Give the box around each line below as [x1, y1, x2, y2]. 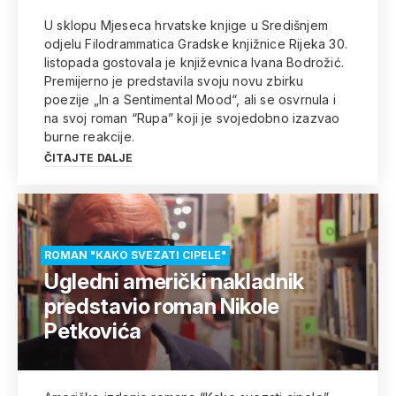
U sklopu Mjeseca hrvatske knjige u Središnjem [44, 18, 328, 33]
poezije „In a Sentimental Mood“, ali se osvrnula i [44, 92, 337, 107]
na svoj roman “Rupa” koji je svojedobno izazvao [44, 110, 340, 126]
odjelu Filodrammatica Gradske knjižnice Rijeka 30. [44, 36, 347, 51]
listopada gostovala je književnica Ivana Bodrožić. [44, 55, 344, 70]
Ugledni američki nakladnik [44, 269, 304, 294]
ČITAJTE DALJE [44, 151, 133, 164]
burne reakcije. [44, 129, 134, 144]
